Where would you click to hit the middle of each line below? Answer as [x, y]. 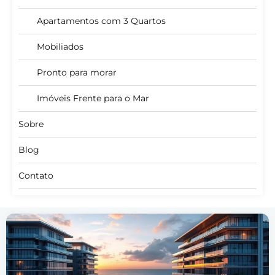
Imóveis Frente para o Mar [93, 98]
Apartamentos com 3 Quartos [101, 21]
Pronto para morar [77, 72]
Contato [36, 175]
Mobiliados [60, 46]
